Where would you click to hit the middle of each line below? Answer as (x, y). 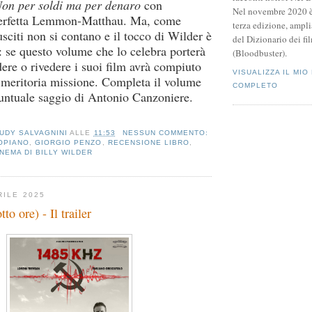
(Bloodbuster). (260, 53)
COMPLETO (256, 85)
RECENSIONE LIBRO (148, 142)
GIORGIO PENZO (69, 142)
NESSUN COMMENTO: (166, 132)
